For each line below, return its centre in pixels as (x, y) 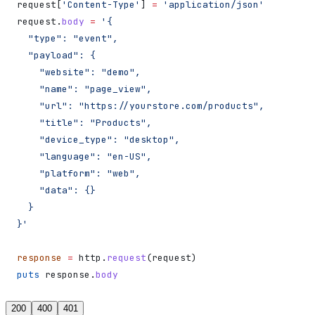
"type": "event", (67, 38)
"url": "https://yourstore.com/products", (141, 105)
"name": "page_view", (84, 89)
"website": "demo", (79, 72)
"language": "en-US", (84, 156)
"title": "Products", (84, 122)
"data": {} (56, 190)
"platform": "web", (79, 173)
